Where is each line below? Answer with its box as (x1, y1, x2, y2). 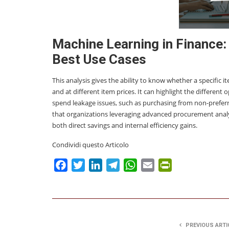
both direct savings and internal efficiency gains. (52, 121, 197, 130)
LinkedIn (102, 159, 134, 171)
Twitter (85, 159, 112, 171)
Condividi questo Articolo (52, 140, 129, 150)
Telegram (120, 159, 156, 171)
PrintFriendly (172, 159, 221, 171)
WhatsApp (137, 159, 177, 171)
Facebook (67, 159, 104, 171)
